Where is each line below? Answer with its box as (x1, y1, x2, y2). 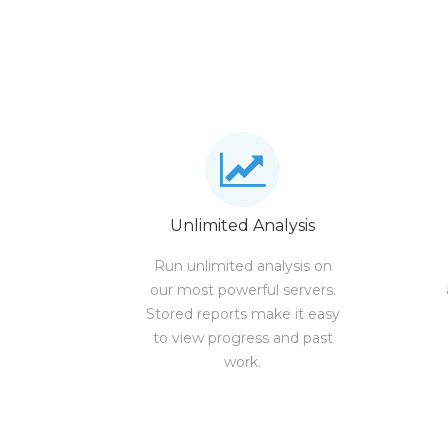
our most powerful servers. (149, 281, 336, 299)
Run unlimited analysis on (153, 257, 332, 275)
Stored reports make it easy (145, 305, 340, 323)
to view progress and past (152, 329, 333, 347)
